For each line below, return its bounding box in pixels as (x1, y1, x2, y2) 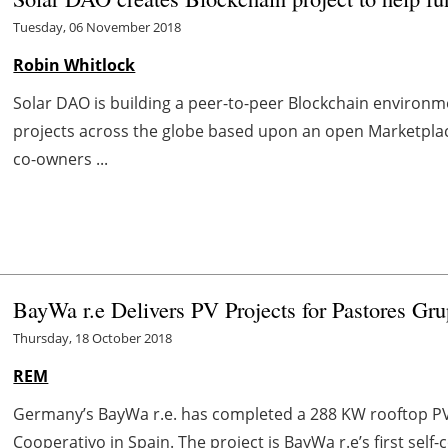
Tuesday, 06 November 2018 (13, 17, 182, 36)
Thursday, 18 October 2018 (13, 329, 173, 348)
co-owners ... (13, 147, 109, 170)
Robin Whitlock (13, 53, 136, 76)
